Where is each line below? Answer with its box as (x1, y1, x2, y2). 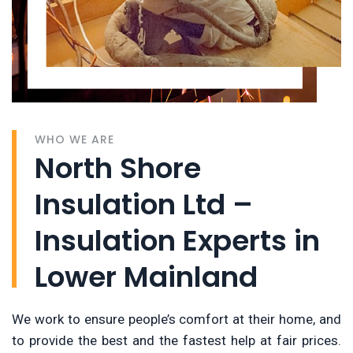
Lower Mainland (35, 257, 258, 298)
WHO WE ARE (35, 132, 114, 148)
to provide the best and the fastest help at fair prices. (12, 333, 341, 349)
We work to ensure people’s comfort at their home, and (12, 311, 341, 328)
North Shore (35, 148, 201, 189)
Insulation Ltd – (35, 184, 253, 225)
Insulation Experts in (35, 221, 320, 262)
